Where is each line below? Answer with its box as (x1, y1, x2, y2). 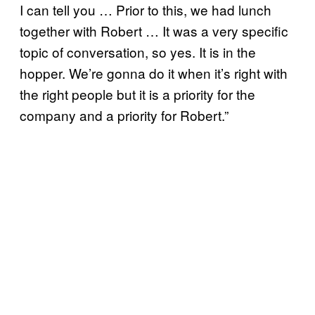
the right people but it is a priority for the (20, 84, 255, 103)
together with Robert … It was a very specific (20, 20, 288, 40)
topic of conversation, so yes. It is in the (20, 41, 256, 61)
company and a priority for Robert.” (20, 105, 229, 124)
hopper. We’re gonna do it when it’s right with (20, 63, 288, 82)
